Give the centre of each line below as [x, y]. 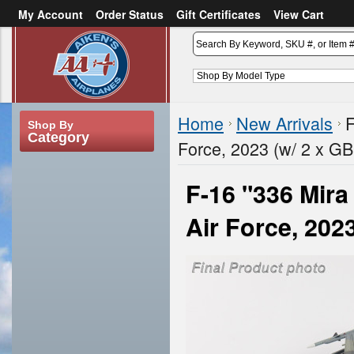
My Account [51, 14]
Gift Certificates [218, 14]
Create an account [118, 43]
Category [58, 137]
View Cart [299, 14]
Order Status [130, 14]
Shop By [51, 125]
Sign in [37, 43]
